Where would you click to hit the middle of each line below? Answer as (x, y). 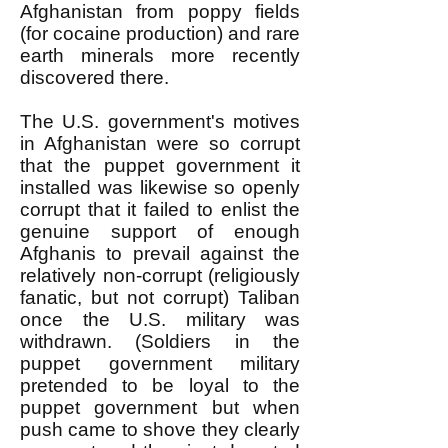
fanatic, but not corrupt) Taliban (160, 297)
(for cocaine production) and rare (160, 33)
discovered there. (94, 77)
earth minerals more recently (160, 55)
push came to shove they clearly (160, 429)
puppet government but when (160, 407)
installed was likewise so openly (160, 187)
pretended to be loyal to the (160, 385)
